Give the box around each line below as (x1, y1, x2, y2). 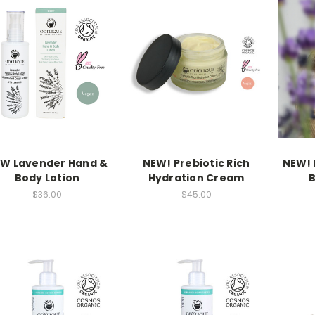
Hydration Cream (148, 171, 245, 186)
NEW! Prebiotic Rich (142, 156, 250, 171)
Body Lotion (14, 171, 80, 186)
